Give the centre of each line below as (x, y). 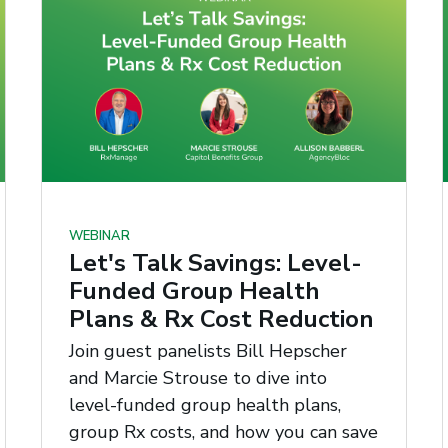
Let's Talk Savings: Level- (215, 263)
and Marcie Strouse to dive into (197, 377)
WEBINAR (99, 236)
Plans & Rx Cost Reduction (221, 319)
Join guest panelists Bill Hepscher (207, 350)
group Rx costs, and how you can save (223, 431)
